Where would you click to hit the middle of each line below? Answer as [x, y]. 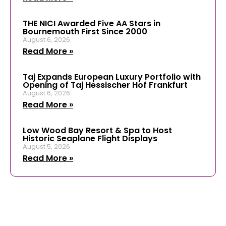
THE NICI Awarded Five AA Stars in [92, 23]
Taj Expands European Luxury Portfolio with [112, 77]
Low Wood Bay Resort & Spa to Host [97, 130]
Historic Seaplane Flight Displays [90, 138]
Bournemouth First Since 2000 [85, 31]
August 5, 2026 [46, 146]
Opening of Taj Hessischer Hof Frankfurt [105, 85]
